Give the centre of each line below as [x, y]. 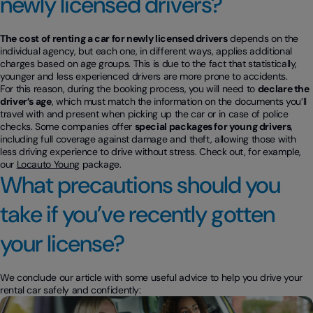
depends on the [263, 38]
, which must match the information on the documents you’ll [179, 101]
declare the [283, 89]
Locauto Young [48, 164]
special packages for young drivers [213, 126]
